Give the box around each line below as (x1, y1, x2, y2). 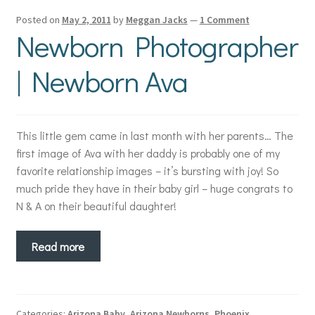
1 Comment (199, 13, 250, 27)
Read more (32, 238, 85, 254)
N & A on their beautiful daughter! (15, 198, 193, 214)
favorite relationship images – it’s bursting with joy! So (15, 163, 278, 179)
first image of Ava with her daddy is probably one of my (15, 146, 280, 161)
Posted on (15, 13, 62, 27)
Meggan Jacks (125, 13, 188, 27)
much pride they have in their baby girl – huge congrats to (15, 181, 292, 196)
